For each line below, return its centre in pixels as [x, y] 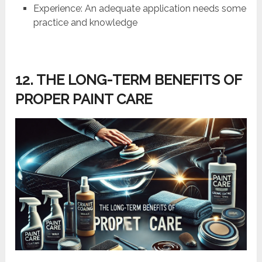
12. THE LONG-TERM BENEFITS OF [129, 80]
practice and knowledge [85, 22]
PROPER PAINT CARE [84, 99]
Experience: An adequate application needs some [139, 8]
